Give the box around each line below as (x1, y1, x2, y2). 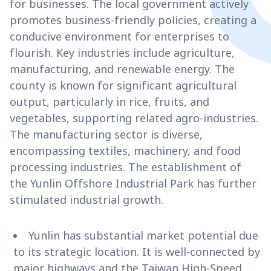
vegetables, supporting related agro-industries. (10, 110, 258, 125)
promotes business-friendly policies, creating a (10, 12, 256, 27)
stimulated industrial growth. (10, 192, 163, 207)
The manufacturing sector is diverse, (10, 126, 203, 142)
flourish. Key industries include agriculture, (10, 45, 235, 60)
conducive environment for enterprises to (10, 28, 229, 44)
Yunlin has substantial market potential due (28, 227, 258, 243)
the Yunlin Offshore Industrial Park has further (10, 175, 256, 191)
